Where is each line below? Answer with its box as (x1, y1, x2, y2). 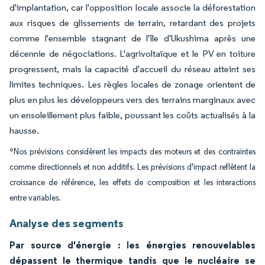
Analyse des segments (9, 216, 124, 230)
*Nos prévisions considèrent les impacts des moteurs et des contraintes (9, 147, 256, 157)
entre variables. (9, 193, 61, 203)
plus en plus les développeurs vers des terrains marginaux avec (9, 94, 256, 105)
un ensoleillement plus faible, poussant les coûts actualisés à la (9, 109, 256, 121)
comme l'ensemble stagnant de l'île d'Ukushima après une (9, 33, 256, 44)
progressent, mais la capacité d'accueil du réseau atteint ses (9, 63, 256, 75)
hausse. (9, 125, 39, 136)
